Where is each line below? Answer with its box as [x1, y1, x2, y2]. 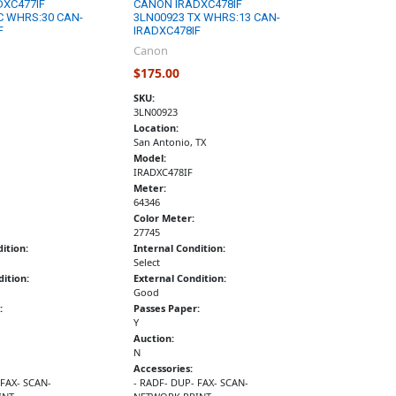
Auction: [133, 331, 175, 346]
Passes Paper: [133, 301, 201, 316]
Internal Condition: [133, 241, 226, 255]
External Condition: [133, 271, 227, 286]
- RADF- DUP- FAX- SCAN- [133, 376, 249, 390]
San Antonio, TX [133, 135, 207, 149]
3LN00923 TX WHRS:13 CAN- [133, 10, 281, 24]
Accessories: [133, 362, 194, 376]
